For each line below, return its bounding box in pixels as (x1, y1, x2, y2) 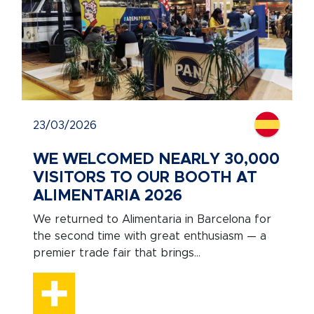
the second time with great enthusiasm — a (32, 231, 266, 243)
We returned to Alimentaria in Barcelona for (32, 214, 271, 226)
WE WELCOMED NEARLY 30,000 (32, 152, 280, 168)
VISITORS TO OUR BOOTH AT (32, 170, 257, 186)
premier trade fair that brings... (32, 247, 200, 259)
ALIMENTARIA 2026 (32, 189, 182, 204)
